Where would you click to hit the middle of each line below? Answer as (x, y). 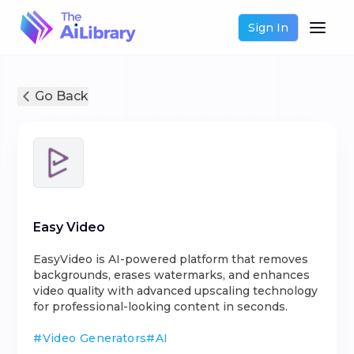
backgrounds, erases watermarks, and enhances (172, 275)
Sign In (268, 27)
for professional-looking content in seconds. (161, 307)
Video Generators (94, 338)
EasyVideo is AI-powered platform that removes (171, 259)
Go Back (62, 96)
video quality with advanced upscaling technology (176, 291)
